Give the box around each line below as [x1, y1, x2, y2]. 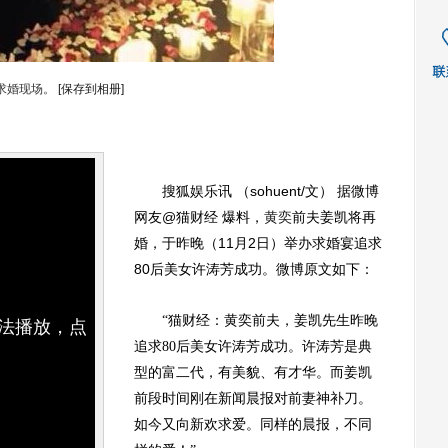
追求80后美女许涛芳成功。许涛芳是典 [134, 339, 372, 354]
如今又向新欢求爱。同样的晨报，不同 [134, 417, 372, 432]
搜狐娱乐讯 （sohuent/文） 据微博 [134, 183, 379, 199]
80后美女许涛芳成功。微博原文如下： [134, 261, 374, 277]
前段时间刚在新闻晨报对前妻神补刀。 [134, 391, 372, 406]
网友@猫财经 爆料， [134, 209, 264, 225]
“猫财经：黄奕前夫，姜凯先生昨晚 [134, 313, 378, 328]
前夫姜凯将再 [292, 209, 376, 225]
